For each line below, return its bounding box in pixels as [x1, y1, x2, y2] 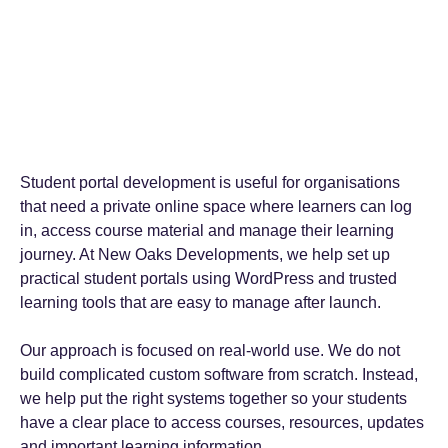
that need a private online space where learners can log [20, 198, 412, 215]
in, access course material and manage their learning [20, 222, 394, 239]
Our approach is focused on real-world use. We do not [20, 342, 400, 359]
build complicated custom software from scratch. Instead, [20, 366, 418, 383]
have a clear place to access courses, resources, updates [20, 414, 424, 431]
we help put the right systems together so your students [20, 390, 407, 407]
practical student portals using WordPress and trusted [20, 270, 397, 287]
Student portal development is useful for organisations [20, 174, 400, 191]
